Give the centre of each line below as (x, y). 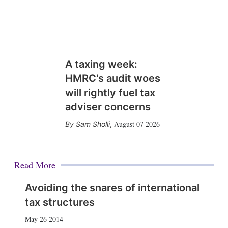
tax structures (60, 202)
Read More (35, 165)
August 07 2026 (137, 124)
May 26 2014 (44, 219)
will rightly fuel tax (110, 92)
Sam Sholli (93, 124)
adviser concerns (108, 107)
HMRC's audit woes (112, 78)
